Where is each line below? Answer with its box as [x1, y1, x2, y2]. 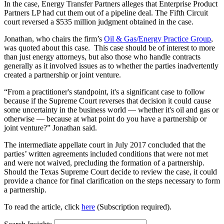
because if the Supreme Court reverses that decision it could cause [4, 96, 211, 105]
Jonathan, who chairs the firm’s [4, 34, 104, 43]
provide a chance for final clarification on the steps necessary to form [4, 176, 220, 185]
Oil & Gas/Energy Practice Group [104, 34, 211, 43]
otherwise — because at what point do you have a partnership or [4, 114, 206, 123]
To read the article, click [4, 202, 81, 211]
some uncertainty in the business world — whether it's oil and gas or [4, 105, 218, 114]
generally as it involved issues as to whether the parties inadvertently [4, 61, 218, 70]
